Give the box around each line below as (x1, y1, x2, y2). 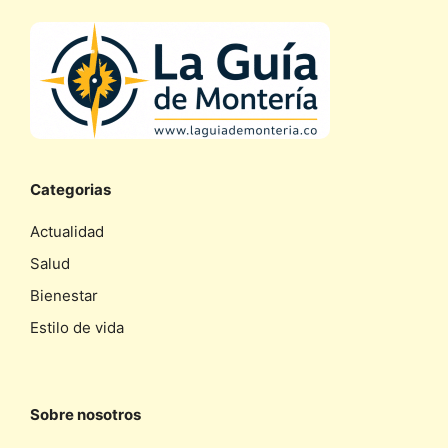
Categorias (30, 180, 111, 199)
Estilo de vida (30, 318, 124, 337)
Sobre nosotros (30, 405, 141, 424)
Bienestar (30, 286, 98, 305)
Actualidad (30, 222, 104, 241)
